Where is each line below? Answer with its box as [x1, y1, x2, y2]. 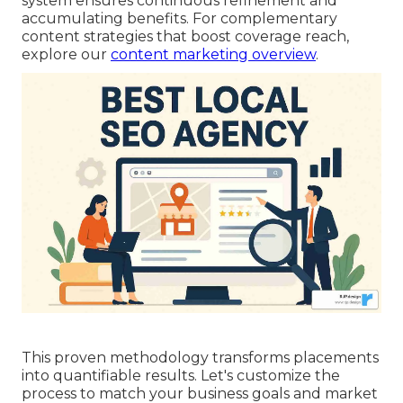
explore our [22, 46, 111, 64]
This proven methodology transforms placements [22, 348, 379, 366]
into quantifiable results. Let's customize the [22, 366, 340, 384]
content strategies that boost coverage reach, [22, 28, 349, 46]
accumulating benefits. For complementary [22, 10, 337, 28]
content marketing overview [111, 46, 316, 64]
